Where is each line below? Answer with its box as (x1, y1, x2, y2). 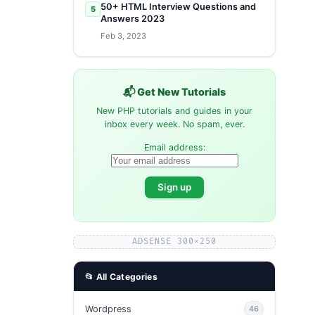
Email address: (143, 141, 205, 153)
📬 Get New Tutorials (123, 86, 226, 98)
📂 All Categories (85, 271, 157, 282)
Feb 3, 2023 (101, 31, 146, 41)
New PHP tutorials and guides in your (96, 105, 252, 116)
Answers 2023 (101, 13, 165, 24)
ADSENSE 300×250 (132, 236, 217, 247)
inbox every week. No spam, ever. (104, 118, 245, 129)
